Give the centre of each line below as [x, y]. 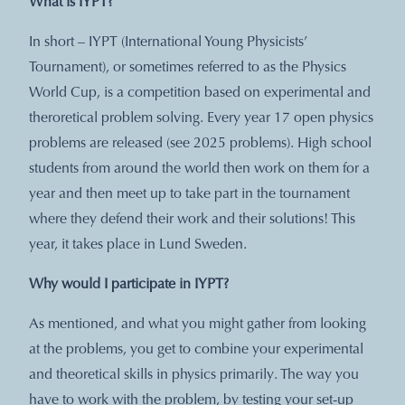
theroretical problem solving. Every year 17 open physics [201, 118]
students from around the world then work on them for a [199, 169]
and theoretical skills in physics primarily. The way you [194, 375]
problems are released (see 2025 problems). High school [200, 143]
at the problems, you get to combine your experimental [196, 349]
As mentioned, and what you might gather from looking [198, 324]
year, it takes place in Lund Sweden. [138, 245]
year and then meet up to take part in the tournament [189, 194]
